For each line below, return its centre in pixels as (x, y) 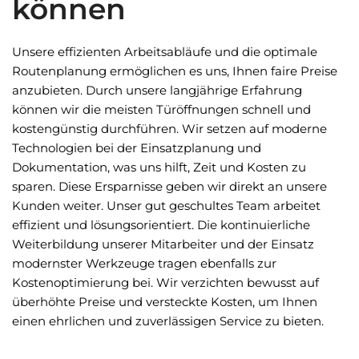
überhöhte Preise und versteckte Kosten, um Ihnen (165, 302)
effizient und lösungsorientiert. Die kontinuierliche (161, 225)
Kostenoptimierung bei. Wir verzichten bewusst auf (165, 282)
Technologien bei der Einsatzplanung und (137, 148)
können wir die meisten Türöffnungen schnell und (161, 109)
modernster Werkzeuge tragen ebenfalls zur (144, 263)
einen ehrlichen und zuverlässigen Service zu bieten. (168, 321)
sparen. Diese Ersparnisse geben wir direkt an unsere (169, 186)
